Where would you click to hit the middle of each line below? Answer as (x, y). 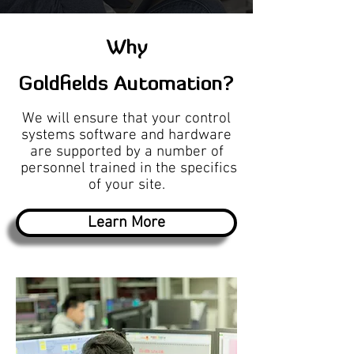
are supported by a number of (126, 152)
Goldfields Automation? (126, 85)
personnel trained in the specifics (126, 169)
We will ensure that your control (126, 119)
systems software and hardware (126, 136)
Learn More (126, 223)
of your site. (126, 185)
